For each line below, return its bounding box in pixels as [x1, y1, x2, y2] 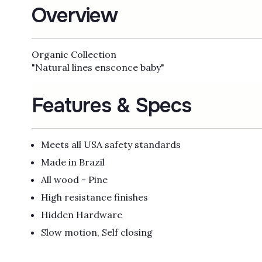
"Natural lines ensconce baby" [31, 61, 164, 74]
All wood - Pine [40, 174, 108, 186]
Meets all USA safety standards [40, 139, 183, 151]
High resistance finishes [40, 191, 150, 204]
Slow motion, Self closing [40, 226, 153, 239]
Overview [31, 2, 118, 29]
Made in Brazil [40, 156, 105, 168]
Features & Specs [31, 92, 191, 119]
